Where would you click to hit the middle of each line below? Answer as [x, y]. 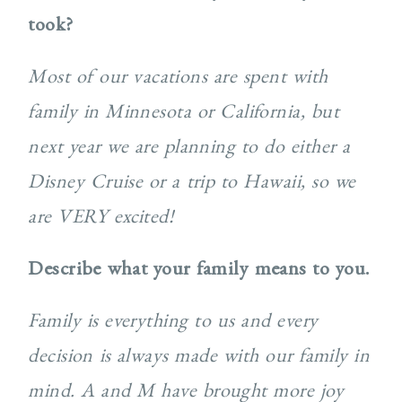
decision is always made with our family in [199, 355]
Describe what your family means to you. [199, 268]
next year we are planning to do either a [189, 146]
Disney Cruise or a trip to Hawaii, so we [192, 181]
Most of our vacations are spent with [178, 76]
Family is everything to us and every [173, 320]
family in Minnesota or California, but [184, 111]
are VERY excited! [101, 216]
